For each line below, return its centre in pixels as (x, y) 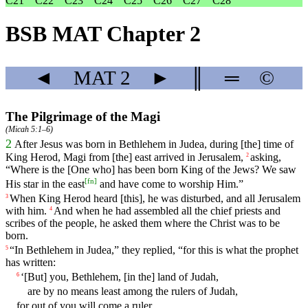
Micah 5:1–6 (29, 130)
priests (248, 210)
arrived (169, 157)
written (38, 262)
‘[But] (35, 277)
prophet (282, 250)
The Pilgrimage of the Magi (83, 117)
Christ (223, 223)
